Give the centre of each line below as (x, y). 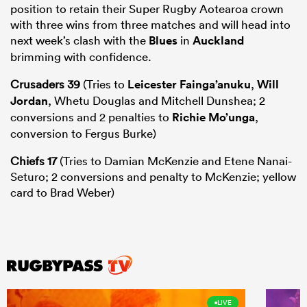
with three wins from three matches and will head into (150, 24)
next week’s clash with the (79, 40)
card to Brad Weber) (62, 192)
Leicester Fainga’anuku (189, 84)
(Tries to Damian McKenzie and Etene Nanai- (174, 160)
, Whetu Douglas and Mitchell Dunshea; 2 (157, 100)
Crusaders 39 (45, 84)
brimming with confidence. (81, 56)
